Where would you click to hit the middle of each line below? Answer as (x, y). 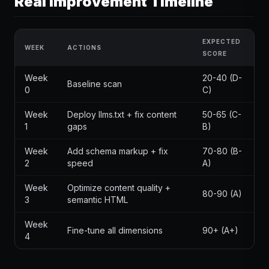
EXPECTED (222, 41)
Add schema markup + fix (118, 151)
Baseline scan (95, 84)
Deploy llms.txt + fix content (122, 114)
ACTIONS (84, 47)
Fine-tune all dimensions (115, 230)
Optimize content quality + (119, 188)
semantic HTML (98, 200)
